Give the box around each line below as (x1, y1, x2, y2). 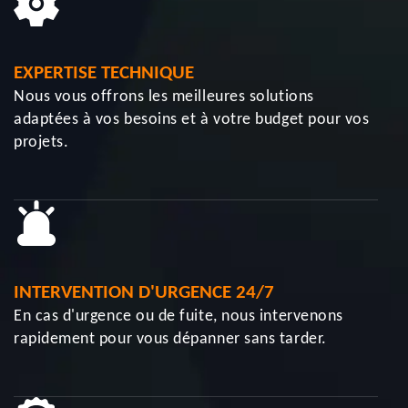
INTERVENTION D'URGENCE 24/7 (14, 283, 274, 302)
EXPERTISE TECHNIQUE (14, 64, 194, 83)
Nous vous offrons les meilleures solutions (14, 88, 314, 106)
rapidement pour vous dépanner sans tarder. (14, 331, 327, 348)
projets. (14, 134, 69, 151)
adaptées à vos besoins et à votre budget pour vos (14, 111, 370, 128)
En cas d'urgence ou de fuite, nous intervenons (14, 308, 343, 325)
